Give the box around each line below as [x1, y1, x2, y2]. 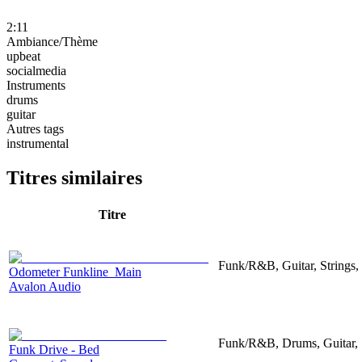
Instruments [6, 78, 65, 92]
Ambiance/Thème [6, 34, 98, 48]
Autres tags [6, 121, 64, 136]
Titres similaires [6, 166, 142, 188]
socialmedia [6, 63, 66, 78]
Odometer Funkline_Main [9, 264, 141, 279]
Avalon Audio [9, 279, 81, 293]
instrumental [6, 136, 69, 150]
